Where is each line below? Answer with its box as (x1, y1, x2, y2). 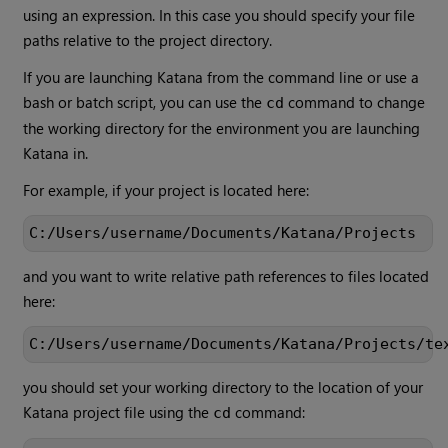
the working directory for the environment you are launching (23, 118, 421, 139)
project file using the (69, 402, 214, 423)
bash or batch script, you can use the (23, 92, 267, 113)
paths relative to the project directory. (23, 30, 273, 51)
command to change (284, 92, 426, 113)
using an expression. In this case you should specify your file (23, 5, 416, 26)
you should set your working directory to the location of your (23, 377, 424, 398)
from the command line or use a (203, 67, 420, 88)
